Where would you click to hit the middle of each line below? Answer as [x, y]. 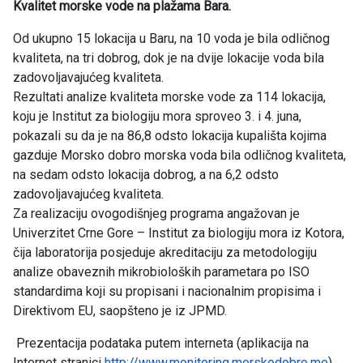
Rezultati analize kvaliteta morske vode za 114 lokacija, [169, 97]
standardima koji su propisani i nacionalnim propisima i [167, 292]
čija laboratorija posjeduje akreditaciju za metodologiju [165, 253]
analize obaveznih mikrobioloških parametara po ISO [161, 272]
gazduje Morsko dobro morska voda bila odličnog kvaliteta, [179, 156]
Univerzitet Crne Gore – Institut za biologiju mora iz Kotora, [179, 233]
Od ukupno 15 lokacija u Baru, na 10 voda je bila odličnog [171, 39]
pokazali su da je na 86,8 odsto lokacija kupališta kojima [170, 136]
